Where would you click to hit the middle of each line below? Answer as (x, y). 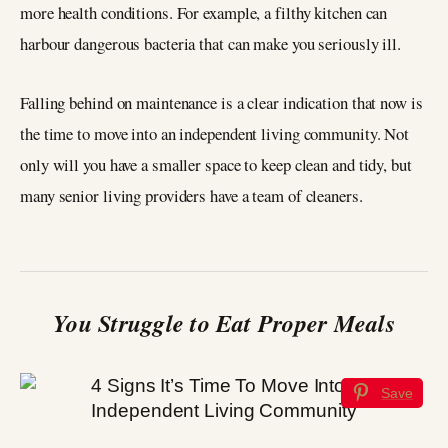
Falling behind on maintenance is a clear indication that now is (221, 102)
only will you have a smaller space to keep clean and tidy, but (216, 164)
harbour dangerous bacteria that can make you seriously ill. (211, 44)
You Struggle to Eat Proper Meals (224, 322)
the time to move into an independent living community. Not (215, 133)
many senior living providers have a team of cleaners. (191, 195)
